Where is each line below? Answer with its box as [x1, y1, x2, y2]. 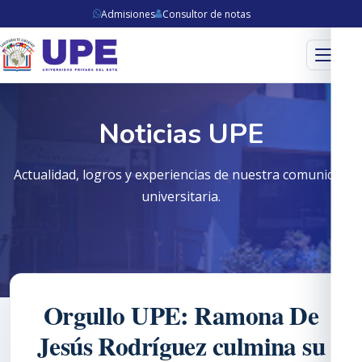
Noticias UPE [99, 115, 263, 153]
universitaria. [141, 187, 221, 205]
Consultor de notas [162, 6, 250, 21]
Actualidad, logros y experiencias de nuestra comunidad [13, 165, 349, 183]
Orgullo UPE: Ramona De [43, 297, 319, 334]
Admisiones [100, 6, 155, 21]
